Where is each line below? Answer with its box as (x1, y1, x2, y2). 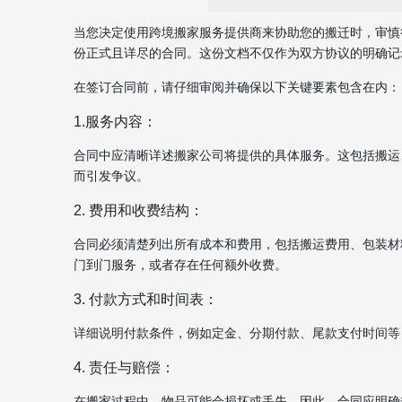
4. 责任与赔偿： (74, 359, 175, 375)
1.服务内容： (74, 113, 157, 129)
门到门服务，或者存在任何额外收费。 (74, 258, 287, 272)
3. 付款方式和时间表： (74, 291, 218, 307)
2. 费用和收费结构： (74, 202, 204, 218)
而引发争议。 (74, 169, 149, 183)
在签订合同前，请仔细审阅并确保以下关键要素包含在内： (74, 80, 400, 94)
